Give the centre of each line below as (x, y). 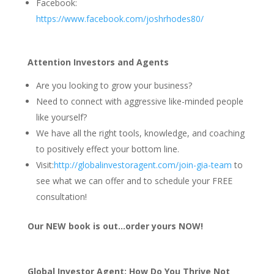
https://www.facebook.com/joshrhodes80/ (120, 19)
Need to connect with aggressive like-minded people (139, 101)
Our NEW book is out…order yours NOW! (115, 226)
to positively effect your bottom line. (107, 149)
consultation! (61, 197)
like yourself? (61, 117)
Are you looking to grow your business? (114, 85)
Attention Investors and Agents (98, 62)
